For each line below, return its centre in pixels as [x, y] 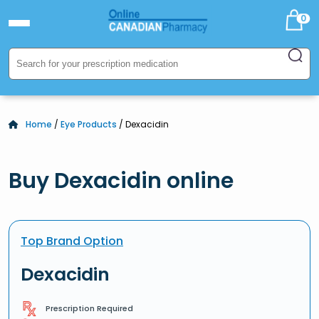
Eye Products [89, 124]
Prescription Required [89, 308]
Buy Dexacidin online [121, 181]
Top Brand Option [72, 241]
